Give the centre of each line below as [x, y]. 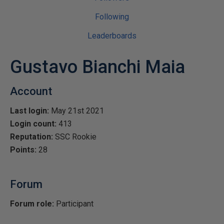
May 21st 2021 [76, 111]
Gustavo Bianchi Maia [97, 67]
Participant [74, 204]
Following [112, 17]
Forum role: [32, 204]
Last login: [29, 111]
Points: [23, 150]
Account [31, 91]
